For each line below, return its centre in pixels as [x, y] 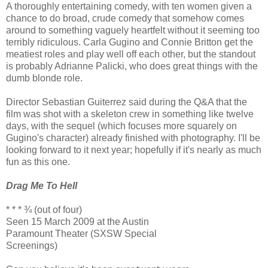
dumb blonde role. [44, 78]
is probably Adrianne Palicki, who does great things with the [132, 66]
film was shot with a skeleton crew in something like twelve [130, 114]
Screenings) [32, 245]
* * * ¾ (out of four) [44, 209]
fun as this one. [38, 162]
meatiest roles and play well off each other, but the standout [131, 54]
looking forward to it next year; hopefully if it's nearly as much [134, 150]
